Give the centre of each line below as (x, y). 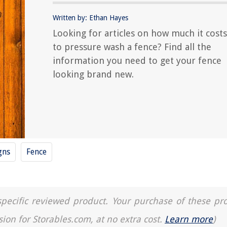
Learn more (189, 219)
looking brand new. (93, 74)
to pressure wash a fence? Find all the (132, 47)
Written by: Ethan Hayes (90, 18)
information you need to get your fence (137, 61)
